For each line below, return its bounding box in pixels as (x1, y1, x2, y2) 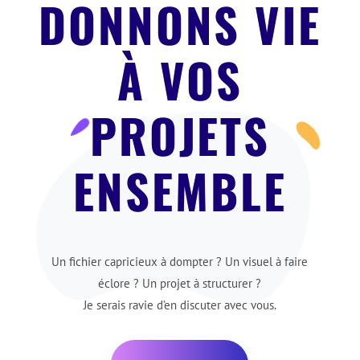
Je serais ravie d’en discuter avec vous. (83, 297, 276, 313)
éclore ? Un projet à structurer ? (98, 275, 262, 291)
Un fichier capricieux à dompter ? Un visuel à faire (51, 253, 309, 269)
